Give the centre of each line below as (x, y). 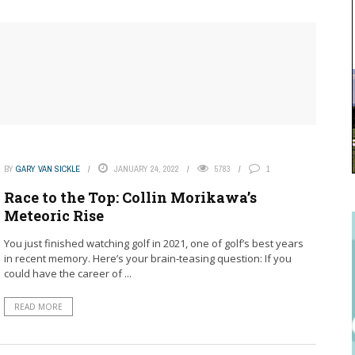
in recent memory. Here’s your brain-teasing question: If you (147, 258)
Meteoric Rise (53, 216)
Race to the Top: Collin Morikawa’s (130, 197)
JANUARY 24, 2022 (146, 169)
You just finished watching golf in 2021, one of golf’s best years (153, 243)
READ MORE (38, 307)
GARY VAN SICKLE (48, 169)
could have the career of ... (67, 273)
